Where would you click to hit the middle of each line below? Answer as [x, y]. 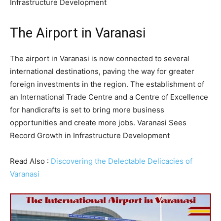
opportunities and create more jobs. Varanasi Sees [98, 123]
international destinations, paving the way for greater [102, 72]
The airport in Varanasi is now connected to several [100, 59]
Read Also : [30, 161]
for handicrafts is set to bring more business [87, 110]
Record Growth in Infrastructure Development [90, 136]
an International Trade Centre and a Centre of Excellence [109, 97]
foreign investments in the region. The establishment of [107, 84]
